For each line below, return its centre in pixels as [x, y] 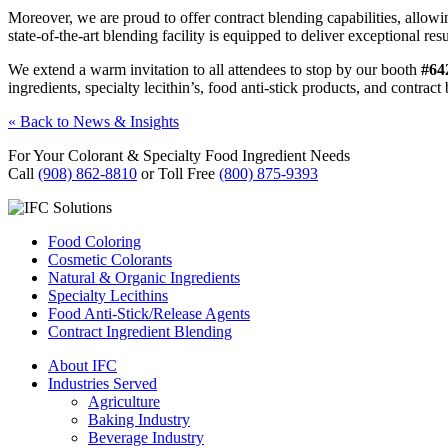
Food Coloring [94, 241]
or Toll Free [178, 173]
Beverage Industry [146, 437]
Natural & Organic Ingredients [144, 277]
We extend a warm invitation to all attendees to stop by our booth [214, 69]
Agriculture [124, 401]
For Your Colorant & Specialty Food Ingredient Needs [179, 155]
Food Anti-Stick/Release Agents [149, 313]
